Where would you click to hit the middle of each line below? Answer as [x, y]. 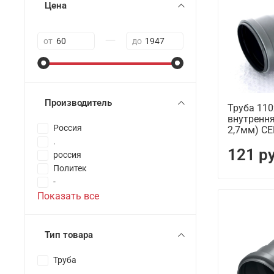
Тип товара [69, 235]
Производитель [78, 103]
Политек [70, 169]
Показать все [68, 196]
